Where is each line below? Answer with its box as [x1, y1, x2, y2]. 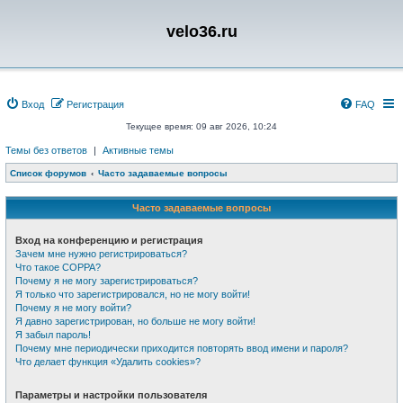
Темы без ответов [5, 145, 87, 156]
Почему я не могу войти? [15, 302, 131, 313]
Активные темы [103, 145, 174, 156]
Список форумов [10, 168, 86, 178]
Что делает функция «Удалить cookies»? [15, 356, 201, 367]
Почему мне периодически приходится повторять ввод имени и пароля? [15, 343, 348, 354]
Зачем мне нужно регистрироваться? [15, 248, 187, 259]
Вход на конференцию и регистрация [15, 235, 202, 246]
